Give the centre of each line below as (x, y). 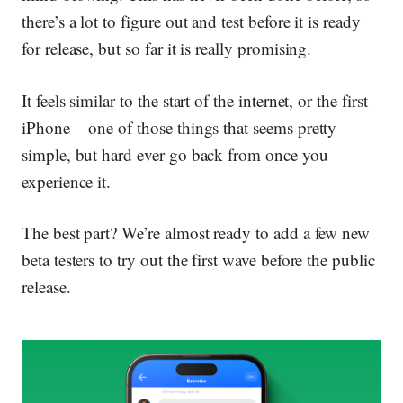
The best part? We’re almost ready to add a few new (196, 233)
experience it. (67, 181)
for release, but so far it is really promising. (167, 49)
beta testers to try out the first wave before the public (198, 260)
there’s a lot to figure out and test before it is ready (191, 22)
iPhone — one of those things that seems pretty (179, 127)
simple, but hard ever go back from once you (175, 154)
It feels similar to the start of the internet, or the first (195, 100)
